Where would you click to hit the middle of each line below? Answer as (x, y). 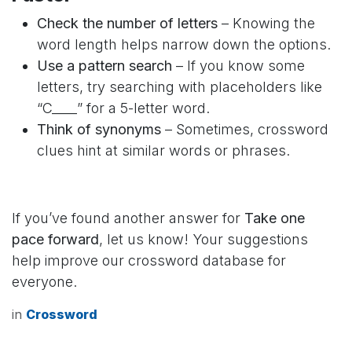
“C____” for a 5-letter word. (123, 108)
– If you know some (238, 65)
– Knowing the (266, 23)
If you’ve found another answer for (128, 218)
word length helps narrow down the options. (184, 44)
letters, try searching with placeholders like (180, 86)
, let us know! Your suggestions (203, 239)
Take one (275, 218)
